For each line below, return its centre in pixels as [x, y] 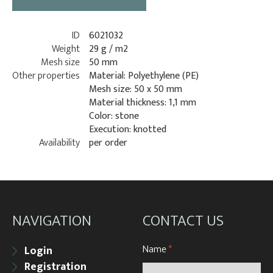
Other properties [46, 76]
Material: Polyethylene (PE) [144, 76]
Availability [59, 143]
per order [108, 143]
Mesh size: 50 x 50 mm [136, 89]
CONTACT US [183, 221]
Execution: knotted [128, 129]
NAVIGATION [52, 221]
